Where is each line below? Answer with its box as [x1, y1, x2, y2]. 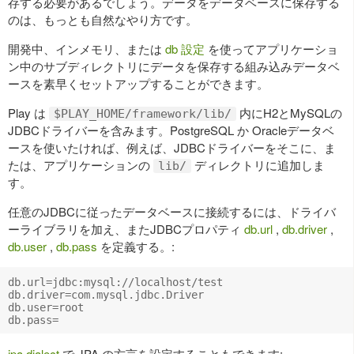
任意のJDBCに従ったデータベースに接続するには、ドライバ [8, 202, 336, 220]
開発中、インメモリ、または [8, 40, 165, 57]
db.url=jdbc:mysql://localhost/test [8, 275, 223, 288]
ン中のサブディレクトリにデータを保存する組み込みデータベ [8, 57, 340, 74]
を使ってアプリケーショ [205, 40, 338, 57]
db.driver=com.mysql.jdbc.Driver [8, 288, 204, 301]
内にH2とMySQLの [236, 104, 342, 121]
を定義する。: [97, 237, 175, 254]
